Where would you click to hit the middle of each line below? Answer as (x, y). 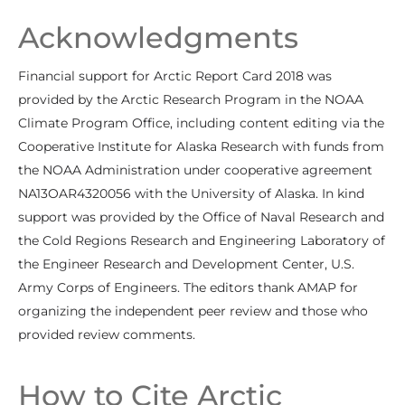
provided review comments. (107, 335)
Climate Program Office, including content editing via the (201, 123)
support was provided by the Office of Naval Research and (201, 217)
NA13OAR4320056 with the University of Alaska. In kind (191, 194)
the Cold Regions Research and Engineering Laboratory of (202, 241)
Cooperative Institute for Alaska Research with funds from (201, 147)
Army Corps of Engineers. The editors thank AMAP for (188, 288)
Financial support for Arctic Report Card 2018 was (175, 76)
